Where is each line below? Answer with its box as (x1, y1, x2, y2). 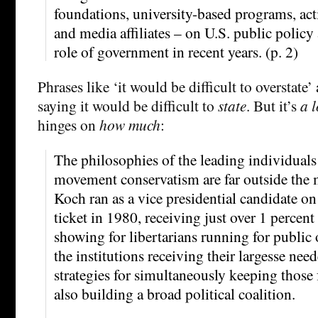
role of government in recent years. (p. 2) (54, 40, 298, 62)
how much (99, 114, 160, 135)
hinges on (38, 114, 99, 135)
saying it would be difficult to (38, 94, 218, 116)
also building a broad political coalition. (54, 283, 295, 304)
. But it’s (246, 94, 300, 116)
